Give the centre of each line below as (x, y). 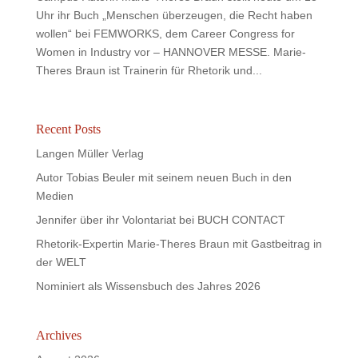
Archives (58, 335)
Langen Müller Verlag (89, 153)
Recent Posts (68, 129)
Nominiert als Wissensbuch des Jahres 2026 (148, 286)
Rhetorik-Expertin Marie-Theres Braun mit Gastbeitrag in (179, 243)
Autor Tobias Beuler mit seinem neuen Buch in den (163, 177)
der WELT (61, 262)
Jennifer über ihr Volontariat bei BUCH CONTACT (160, 219)
